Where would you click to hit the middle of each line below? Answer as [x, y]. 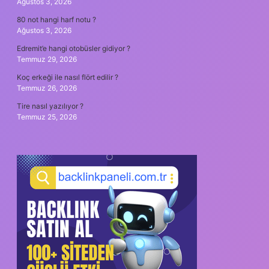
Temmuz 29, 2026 [47, 59]
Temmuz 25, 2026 [47, 116]
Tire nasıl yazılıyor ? [50, 106]
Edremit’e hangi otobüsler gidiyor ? [74, 48]
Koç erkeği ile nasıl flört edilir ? [68, 77]
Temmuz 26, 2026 [47, 88]
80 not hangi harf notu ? [56, 19]
